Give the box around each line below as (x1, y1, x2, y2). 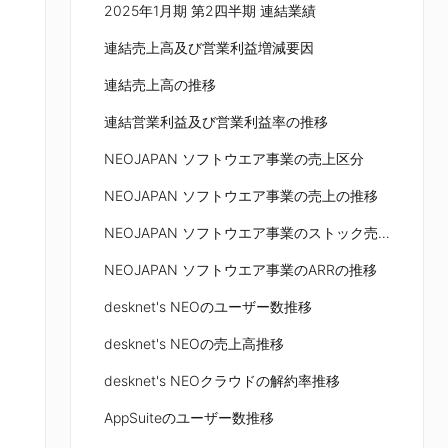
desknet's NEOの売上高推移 (103, 335, 284, 352)
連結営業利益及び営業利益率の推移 (103, 113, 328, 130)
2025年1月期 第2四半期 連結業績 (103, 2, 316, 19)
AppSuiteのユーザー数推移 (103, 409, 274, 426)
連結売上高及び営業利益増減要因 (103, 39, 314, 56)
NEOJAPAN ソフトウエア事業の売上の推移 (103, 187, 378, 204)
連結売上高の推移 (103, 76, 216, 93)
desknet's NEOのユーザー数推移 (103, 298, 312, 315)
